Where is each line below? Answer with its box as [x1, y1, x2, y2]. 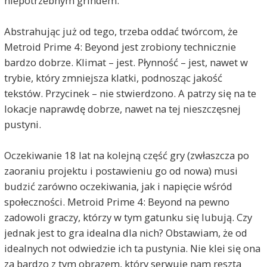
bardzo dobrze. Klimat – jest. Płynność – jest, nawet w [4, 55, 248, 69]
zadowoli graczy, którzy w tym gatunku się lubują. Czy [4, 210, 252, 224]
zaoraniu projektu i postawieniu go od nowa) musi [4, 163, 238, 178]
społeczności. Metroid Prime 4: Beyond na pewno [4, 194, 229, 209]
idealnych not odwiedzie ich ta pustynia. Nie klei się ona [4, 241, 260, 255]
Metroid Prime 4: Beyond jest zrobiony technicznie [4, 39, 236, 54]
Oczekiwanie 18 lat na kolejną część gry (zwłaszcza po [4, 148, 249, 162]
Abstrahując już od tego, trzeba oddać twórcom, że [4, 24, 238, 38]
